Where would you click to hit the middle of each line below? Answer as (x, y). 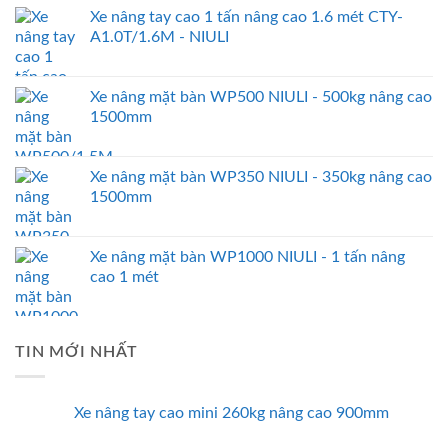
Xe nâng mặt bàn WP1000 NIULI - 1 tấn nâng (247, 256)
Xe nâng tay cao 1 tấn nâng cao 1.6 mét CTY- (246, 16)
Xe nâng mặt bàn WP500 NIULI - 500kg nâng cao (261, 96)
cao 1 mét (124, 276)
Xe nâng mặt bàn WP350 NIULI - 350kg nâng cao (261, 176)
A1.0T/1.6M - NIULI (159, 36)
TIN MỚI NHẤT (76, 351)
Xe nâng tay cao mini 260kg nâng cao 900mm (231, 413)
